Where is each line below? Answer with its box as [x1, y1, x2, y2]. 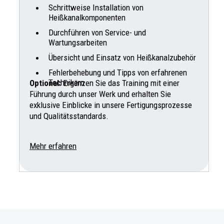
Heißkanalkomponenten [48, 12, 125, 23]
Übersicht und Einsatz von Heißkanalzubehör [48, 52, 196, 63]
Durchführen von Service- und [48, 27, 146, 38]
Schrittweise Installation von [48, 2, 143, 13]
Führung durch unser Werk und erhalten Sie [29, 89, 171, 99]
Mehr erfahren [29, 141, 76, 151]
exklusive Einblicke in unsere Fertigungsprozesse [29, 100, 192, 110]
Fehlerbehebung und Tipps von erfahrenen [48, 67, 187, 78]
